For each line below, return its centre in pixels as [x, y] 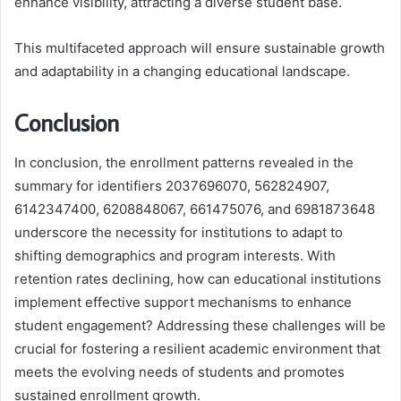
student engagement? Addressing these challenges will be [200, 325]
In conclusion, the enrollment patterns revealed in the [184, 162]
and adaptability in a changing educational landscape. [182, 72]
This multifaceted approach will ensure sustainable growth [200, 48]
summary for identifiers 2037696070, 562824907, [172, 185]
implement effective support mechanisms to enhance [183, 302]
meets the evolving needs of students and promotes [179, 371]
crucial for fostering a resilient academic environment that [197, 348]
